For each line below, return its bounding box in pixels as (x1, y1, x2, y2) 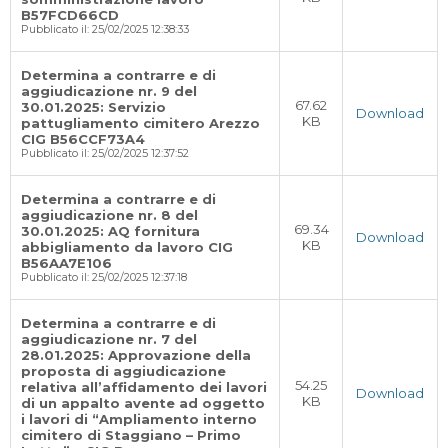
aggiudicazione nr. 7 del (21, 331, 197, 347)
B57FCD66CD (21, 7, 119, 23)
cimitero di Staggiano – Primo (21, 427, 241, 443)
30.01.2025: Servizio (21, 99, 166, 115)
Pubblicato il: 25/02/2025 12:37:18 (21, 271, 187, 284)
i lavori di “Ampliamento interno (21, 411, 257, 427)
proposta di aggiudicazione (21, 363, 226, 379)
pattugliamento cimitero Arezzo (21, 115, 260, 131)
